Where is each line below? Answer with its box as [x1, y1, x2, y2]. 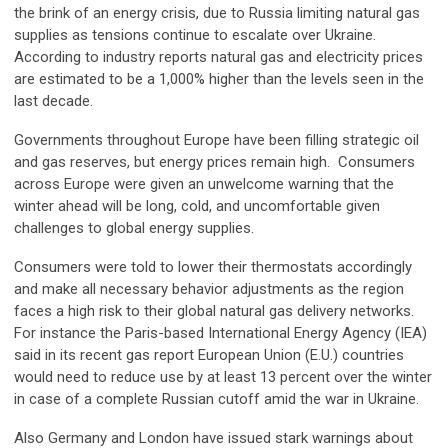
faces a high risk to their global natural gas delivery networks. [14, 301, 414, 320]
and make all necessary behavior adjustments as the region [14, 279, 404, 298]
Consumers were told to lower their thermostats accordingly [14, 257, 412, 276]
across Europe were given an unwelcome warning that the [14, 174, 394, 193]
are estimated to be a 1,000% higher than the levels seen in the [14, 69, 424, 88]
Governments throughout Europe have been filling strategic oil [14, 130, 419, 149]
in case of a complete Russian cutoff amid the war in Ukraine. [14, 389, 419, 408]
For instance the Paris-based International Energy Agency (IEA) [14, 323, 427, 342]
